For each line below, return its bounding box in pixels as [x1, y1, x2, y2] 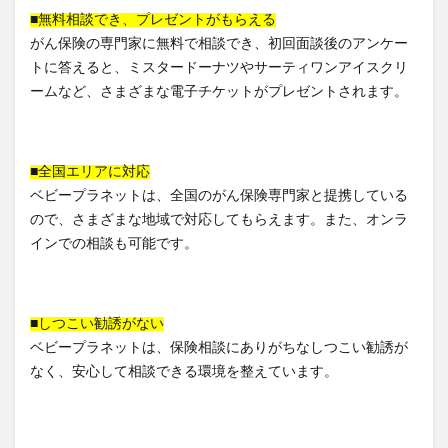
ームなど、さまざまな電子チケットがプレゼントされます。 [30, 84, 408, 99]
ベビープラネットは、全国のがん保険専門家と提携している [30, 188, 408, 203]
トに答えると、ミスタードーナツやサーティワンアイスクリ [30, 60, 408, 75]
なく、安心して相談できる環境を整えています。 [30, 364, 338, 379]
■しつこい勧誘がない [30, 316, 164, 331]
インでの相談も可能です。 [30, 236, 198, 251]
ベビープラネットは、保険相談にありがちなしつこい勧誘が [30, 340, 408, 355]
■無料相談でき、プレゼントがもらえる [30, 12, 276, 27]
